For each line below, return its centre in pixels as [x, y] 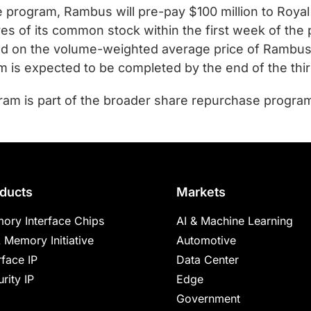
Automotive [206, 240]
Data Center [208, 260]
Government [208, 299]
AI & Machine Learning [235, 221]
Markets [201, 192]
